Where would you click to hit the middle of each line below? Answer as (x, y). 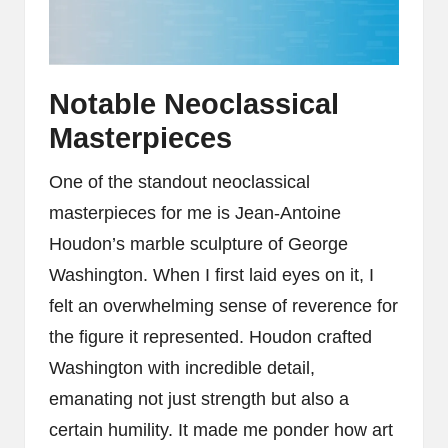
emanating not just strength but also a (199, 398)
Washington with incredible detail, (182, 367)
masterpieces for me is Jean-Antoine (195, 212)
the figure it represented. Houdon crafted (210, 336)
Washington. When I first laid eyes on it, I (211, 274)
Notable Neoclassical (194, 103)
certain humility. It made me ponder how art (221, 429)
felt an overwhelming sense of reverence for (223, 305)
